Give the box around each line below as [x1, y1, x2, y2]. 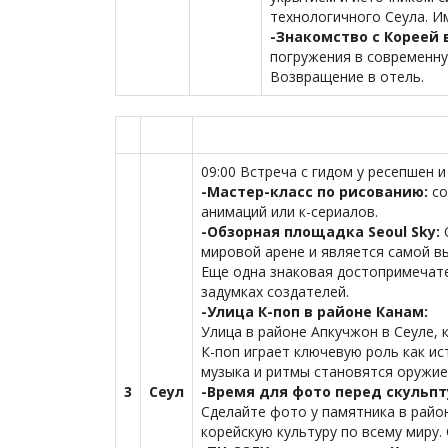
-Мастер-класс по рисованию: [201, 182, 432, 201]
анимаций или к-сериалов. [201, 202, 378, 221]
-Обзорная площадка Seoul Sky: [201, 222, 444, 241]
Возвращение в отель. [270, 67, 424, 86]
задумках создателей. [201, 282, 349, 301]
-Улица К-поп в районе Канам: [201, 302, 428, 321]
